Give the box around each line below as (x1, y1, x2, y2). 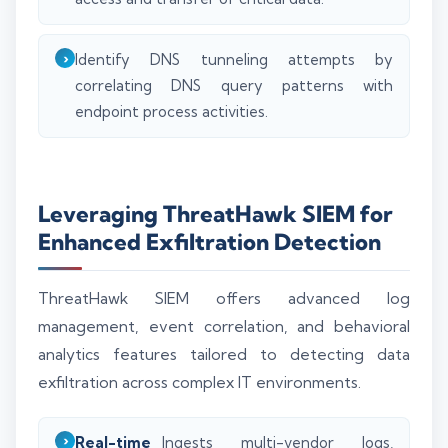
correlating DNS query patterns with (75, 76, 393, 96)
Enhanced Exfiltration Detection (38, 227, 381, 256)
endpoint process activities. (75, 102, 268, 122)
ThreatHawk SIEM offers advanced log (38, 288, 410, 308)
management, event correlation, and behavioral (38, 316, 410, 336)
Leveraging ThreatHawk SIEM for (38, 199, 393, 228)
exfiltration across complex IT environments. (38, 372, 361, 392)
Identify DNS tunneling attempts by (75, 50, 393, 70)
